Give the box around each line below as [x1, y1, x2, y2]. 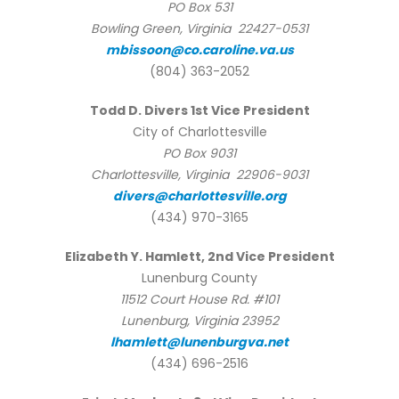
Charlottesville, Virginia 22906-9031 [91, 166, 308, 184]
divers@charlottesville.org [112, 187, 287, 206]
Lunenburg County [142, 269, 257, 288]
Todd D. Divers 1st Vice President [89, 102, 310, 120]
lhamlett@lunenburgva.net [110, 333, 289, 352]
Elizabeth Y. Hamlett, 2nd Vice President [64, 248, 335, 266]
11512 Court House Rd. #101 [120, 290, 279, 309]
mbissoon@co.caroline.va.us [105, 41, 294, 60]
